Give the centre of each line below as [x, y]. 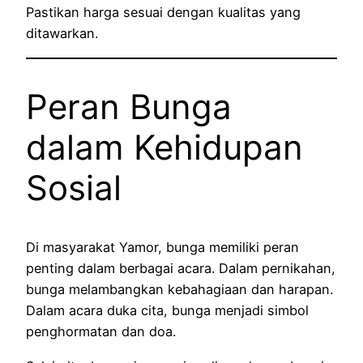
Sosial [74, 188]
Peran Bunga [129, 107]
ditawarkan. [62, 34]
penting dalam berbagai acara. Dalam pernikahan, [181, 269]
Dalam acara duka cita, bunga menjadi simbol [167, 311]
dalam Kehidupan [164, 147]
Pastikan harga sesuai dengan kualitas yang [163, 13]
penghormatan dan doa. [101, 332]
